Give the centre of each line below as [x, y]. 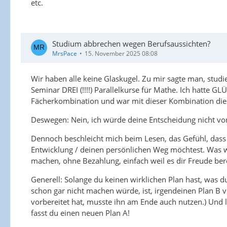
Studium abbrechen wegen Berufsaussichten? [131, 43]
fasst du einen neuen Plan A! [80, 213]
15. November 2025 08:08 [121, 53]
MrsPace [65, 53]
